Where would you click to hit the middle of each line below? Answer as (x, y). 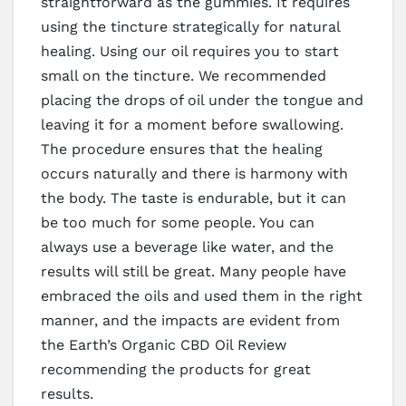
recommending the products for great (176, 369)
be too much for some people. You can (178, 222)
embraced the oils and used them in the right (202, 295)
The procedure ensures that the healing (182, 149)
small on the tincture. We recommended (184, 75)
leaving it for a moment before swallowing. (192, 124)
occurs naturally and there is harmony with (194, 173)
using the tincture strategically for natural (190, 26)
